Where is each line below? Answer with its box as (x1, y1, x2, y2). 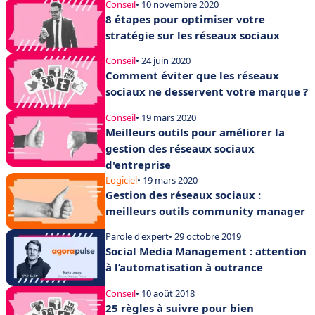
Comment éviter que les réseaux (105, 68, 279, 83)
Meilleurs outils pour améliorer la (105, 124, 285, 139)
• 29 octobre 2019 (169, 230, 241, 243)
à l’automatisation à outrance (105, 260, 263, 275)
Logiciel (105, 173, 137, 186)
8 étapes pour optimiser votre (105, 11, 265, 26)
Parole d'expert (105, 230, 169, 243)
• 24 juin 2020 (136, 54, 191, 67)
